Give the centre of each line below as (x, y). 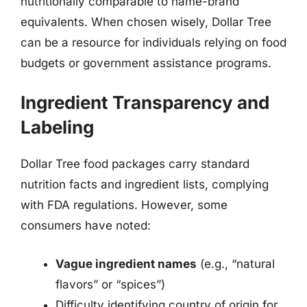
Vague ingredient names (126, 263)
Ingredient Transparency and (145, 102)
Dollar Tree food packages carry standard (135, 164)
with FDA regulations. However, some (124, 205)
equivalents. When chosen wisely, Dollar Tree (146, 22)
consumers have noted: (86, 225)
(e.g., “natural (236, 263)
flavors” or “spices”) (110, 284)
